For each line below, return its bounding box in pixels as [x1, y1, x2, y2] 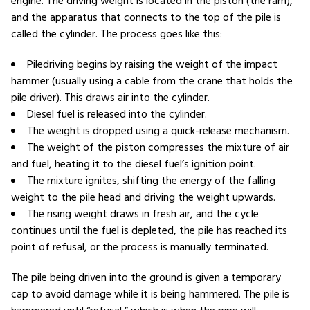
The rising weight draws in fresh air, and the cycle [27, 206, 259, 224]
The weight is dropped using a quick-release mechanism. [27, 122, 289, 140]
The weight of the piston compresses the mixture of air [27, 139, 289, 157]
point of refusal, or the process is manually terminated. [11, 239, 268, 257]
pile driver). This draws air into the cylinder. [11, 89, 210, 107]
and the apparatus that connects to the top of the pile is [11, 9, 281, 27]
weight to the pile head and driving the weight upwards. [11, 189, 275, 207]
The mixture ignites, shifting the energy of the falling [27, 172, 275, 190]
